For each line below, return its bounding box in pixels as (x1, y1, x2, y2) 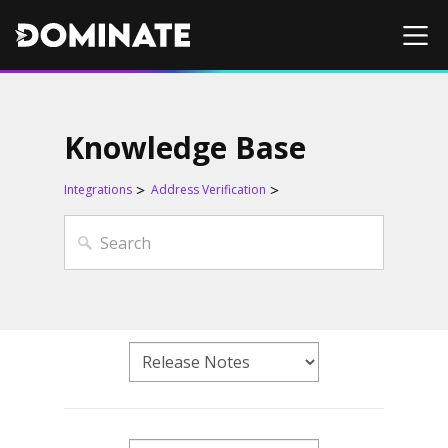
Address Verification (151, 181, 267, 198)
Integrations (64, 181, 133, 198)
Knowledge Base (64, 127, 307, 168)
